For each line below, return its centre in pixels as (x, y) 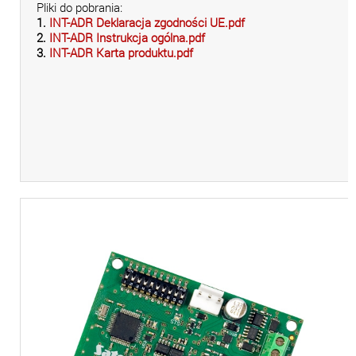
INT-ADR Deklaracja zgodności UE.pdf (147, 23)
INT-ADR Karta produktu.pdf (121, 53)
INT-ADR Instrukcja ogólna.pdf (127, 38)
